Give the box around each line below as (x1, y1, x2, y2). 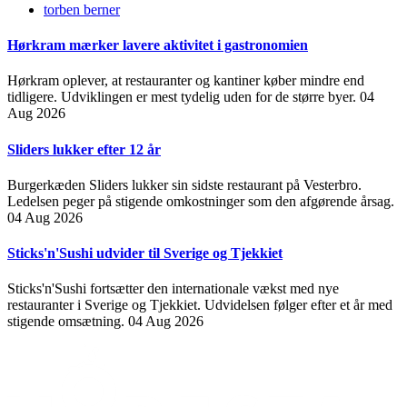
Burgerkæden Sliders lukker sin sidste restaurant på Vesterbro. (7, 176, 362, 193)
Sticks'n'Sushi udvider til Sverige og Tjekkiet (7, 245, 283, 262)
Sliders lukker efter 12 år (7, 141, 161, 157)
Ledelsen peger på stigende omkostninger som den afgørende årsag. (7, 193, 394, 209)
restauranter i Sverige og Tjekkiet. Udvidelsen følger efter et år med (7, 297, 392, 313)
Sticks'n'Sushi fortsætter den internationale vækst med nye (7, 281, 339, 297)
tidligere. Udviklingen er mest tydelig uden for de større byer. (7, 89, 360, 105)
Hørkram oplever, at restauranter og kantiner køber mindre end (7, 73, 364, 89)
